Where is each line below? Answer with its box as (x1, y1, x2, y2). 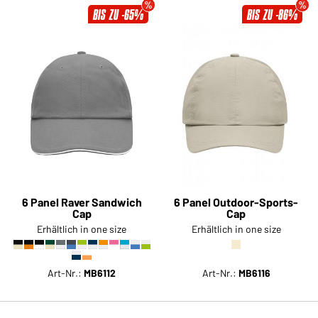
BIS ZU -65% (92, 6, 143, 23)
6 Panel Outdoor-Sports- (174, 194, 299, 209)
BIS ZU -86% (247, 6, 298, 23)
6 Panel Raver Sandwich (21, 194, 142, 209)
